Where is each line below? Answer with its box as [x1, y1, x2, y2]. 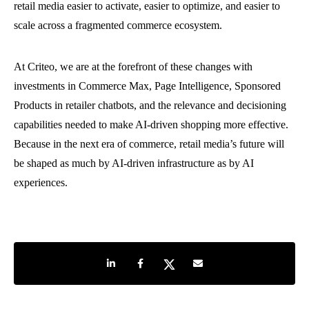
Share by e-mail [190, 255, 248, 266]
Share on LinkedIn [103, 255, 172, 266]
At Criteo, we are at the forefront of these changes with [14, 61, 252, 72]
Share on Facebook [132, 255, 203, 266]
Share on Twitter [161, 255, 221, 266]
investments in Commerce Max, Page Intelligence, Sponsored [14, 80, 281, 92]
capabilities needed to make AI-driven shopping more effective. [14, 119, 288, 130]
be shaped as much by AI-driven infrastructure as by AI [14, 157, 254, 169]
